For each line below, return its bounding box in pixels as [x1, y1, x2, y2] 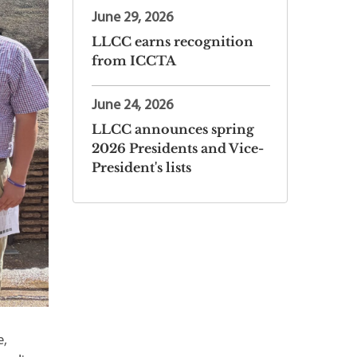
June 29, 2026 [92, 10, 173, 25]
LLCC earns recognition [92, 33, 253, 49]
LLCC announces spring [92, 120, 254, 137]
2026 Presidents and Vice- [92, 139, 264, 156]
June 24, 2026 [92, 97, 173, 113]
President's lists [92, 159, 191, 175]
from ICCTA [92, 52, 176, 69]
